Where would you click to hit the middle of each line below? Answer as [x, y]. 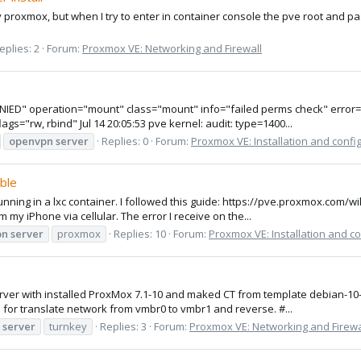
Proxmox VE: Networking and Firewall [172, 48]
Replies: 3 [123, 326]
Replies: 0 [125, 141]
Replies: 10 [140, 233]
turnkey [68, 326]
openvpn [31, 141]
